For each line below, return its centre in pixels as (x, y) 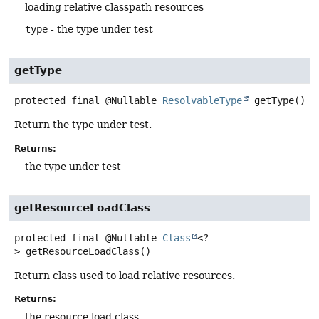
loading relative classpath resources (114, 7)
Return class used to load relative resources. (125, 275)
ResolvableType (202, 101)
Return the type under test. (83, 125)
